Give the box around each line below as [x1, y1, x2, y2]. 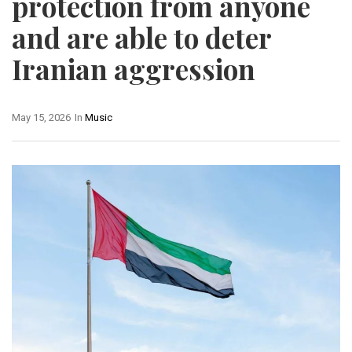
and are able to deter [12, 18, 271, 56]
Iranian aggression [12, 49, 255, 87]
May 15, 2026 [12, 111, 71, 123]
